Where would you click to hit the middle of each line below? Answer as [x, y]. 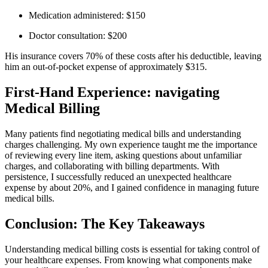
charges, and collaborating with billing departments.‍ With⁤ [112, 166]
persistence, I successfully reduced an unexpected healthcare [118, 176]
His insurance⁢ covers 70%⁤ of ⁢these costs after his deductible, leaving [133, 56]
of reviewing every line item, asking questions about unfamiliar [123, 155]
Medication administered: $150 [87, 16]
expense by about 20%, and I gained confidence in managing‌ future [132, 187]
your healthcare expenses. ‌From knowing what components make [128, 260]
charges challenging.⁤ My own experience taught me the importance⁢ [131, 144]
